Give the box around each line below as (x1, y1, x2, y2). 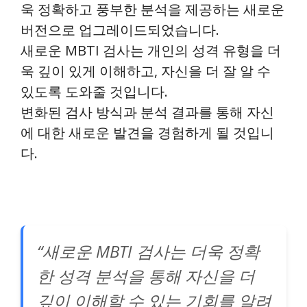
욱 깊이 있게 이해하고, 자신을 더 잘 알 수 (21, 61, 271, 80)
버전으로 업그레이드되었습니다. (21, 20, 219, 39)
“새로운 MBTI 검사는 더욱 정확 (37, 239, 260, 262)
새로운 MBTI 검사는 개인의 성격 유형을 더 (21, 40, 281, 60)
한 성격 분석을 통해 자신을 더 (37, 264, 255, 287)
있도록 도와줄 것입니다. (21, 82, 168, 101)
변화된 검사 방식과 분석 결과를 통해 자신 (21, 102, 274, 121)
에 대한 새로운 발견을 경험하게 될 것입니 (21, 123, 274, 142)
